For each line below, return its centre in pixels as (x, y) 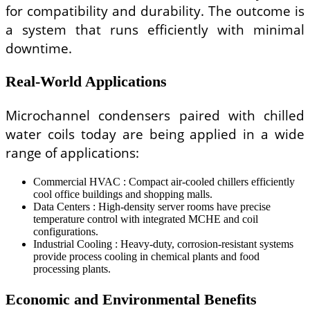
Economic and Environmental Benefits (131, 299)
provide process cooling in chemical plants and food (146, 256)
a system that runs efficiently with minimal (155, 29)
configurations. (66, 231)
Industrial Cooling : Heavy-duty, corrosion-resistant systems (163, 244)
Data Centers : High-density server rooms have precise (152, 206)
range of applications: (72, 153)
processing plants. (72, 268)
